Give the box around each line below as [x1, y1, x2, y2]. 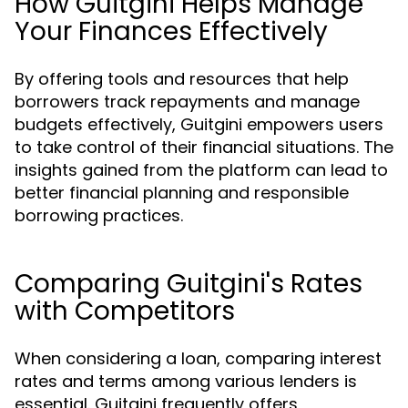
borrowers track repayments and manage [15, 90, 360, 113]
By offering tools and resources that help [15, 67, 349, 90]
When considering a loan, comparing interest [15, 347, 382, 370]
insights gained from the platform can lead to [15, 158, 388, 181]
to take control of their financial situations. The [15, 136, 393, 158]
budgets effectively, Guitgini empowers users [15, 113, 383, 136]
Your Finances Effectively [15, 14, 328, 49]
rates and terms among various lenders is [15, 370, 357, 393]
